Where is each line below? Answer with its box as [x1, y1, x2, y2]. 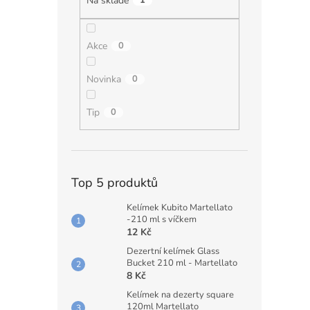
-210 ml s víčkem [127, 213, 197, 226]
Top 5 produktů [71, 174, 158, 192]
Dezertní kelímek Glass [127, 245, 219, 258]
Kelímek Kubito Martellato [127, 201, 232, 215]
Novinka [86, 72, 121, 86]
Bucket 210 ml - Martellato [127, 257, 237, 270]
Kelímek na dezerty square [127, 289, 234, 302]
